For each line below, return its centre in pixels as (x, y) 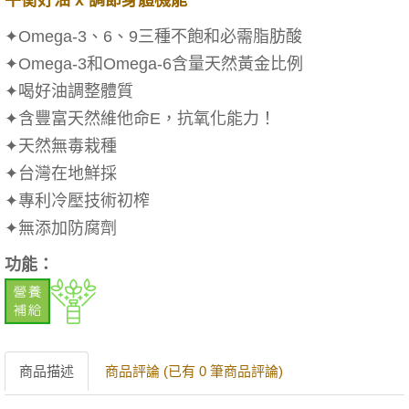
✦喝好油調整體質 (69, 91)
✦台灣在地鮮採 (61, 173)
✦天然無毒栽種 (61, 146)
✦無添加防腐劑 (61, 228)
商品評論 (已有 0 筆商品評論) (194, 371)
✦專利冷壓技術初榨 (77, 201)
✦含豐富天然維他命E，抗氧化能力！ (140, 119)
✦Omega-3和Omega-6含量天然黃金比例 (154, 64)
